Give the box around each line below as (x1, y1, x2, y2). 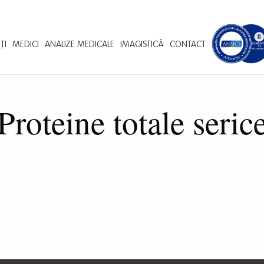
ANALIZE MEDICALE (45, 40, 114, 49)
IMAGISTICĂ (120, 40, 164, 49)
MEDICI (12, 40, 39, 49)
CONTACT (170, 40, 206, 49)
